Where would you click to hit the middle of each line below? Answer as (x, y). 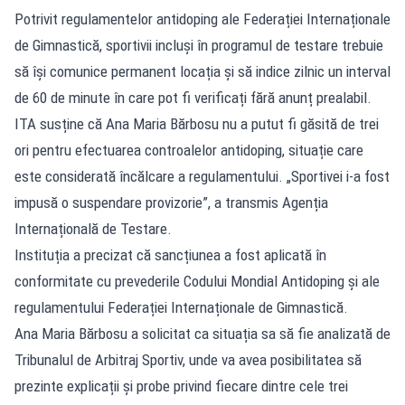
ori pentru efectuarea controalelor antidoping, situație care (189, 150)
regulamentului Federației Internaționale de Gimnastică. (181, 307)
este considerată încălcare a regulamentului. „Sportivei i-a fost (202, 176)
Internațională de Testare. (93, 228)
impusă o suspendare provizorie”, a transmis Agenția (171, 202)
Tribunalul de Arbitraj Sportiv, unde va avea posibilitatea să (188, 359)
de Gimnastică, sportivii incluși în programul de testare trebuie (199, 45)
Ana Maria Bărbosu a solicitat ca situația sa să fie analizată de (202, 333)
